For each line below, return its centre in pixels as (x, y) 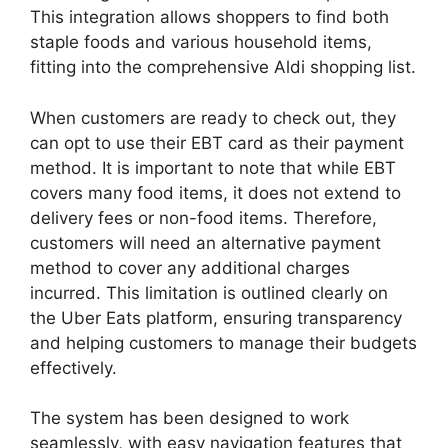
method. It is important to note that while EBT (213, 167)
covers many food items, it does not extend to (215, 192)
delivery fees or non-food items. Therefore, (203, 217)
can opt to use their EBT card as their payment (217, 142)
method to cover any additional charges (190, 267)
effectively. (73, 367)
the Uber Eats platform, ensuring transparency (216, 317)
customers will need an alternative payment (205, 242)
